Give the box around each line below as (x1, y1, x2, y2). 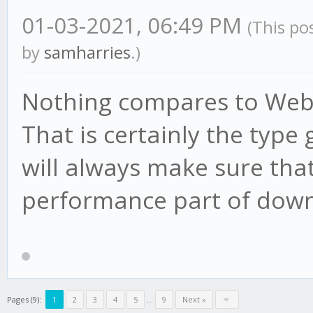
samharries (44, 40, 131, 64)
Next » (182, 294, 206, 305)
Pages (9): (7, 294, 41, 305)
